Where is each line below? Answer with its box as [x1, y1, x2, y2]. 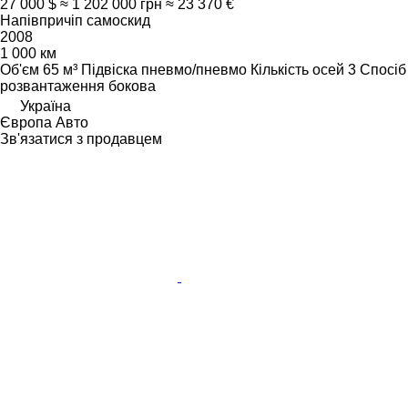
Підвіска [81, 62, 138, 78]
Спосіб [360, 62, 406, 78]
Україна [20, 98, 71, 115]
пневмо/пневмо [141, 62, 247, 78]
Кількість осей [250, 62, 344, 78]
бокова [108, 78, 156, 95]
